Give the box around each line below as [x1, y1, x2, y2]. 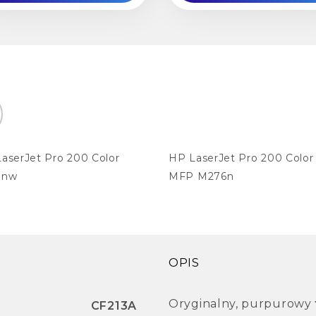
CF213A [90, 298, 137, 312]
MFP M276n [169, 169, 234, 183]
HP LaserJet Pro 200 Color [169, 151, 314, 164]
